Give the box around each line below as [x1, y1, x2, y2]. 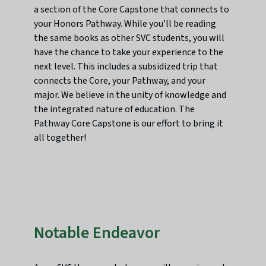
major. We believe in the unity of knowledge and [34, 88, 227, 102]
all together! [34, 131, 87, 145]
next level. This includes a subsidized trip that [34, 60, 218, 74]
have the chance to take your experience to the [34, 46, 224, 59]
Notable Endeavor [34, 221, 160, 245]
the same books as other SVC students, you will [34, 31, 225, 45]
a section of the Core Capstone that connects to [34, 3, 230, 17]
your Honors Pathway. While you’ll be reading [34, 17, 217, 31]
